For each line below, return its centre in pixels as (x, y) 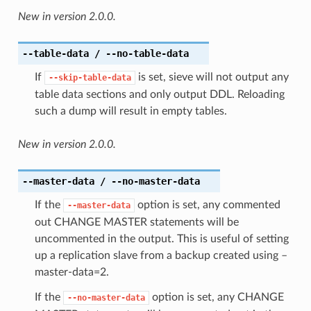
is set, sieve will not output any (212, 77)
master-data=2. (72, 272)
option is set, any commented (207, 204)
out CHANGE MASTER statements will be (136, 222)
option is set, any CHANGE (216, 297)
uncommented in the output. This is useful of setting (161, 238)
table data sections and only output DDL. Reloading (159, 94)
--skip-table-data (90, 77)
